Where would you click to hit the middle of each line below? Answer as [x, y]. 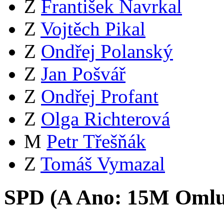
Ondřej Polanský [107, 51]
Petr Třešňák [96, 141]
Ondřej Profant [100, 96]
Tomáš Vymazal [103, 164]
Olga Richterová [105, 119]
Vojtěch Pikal [93, 29]
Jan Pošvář [83, 74]
